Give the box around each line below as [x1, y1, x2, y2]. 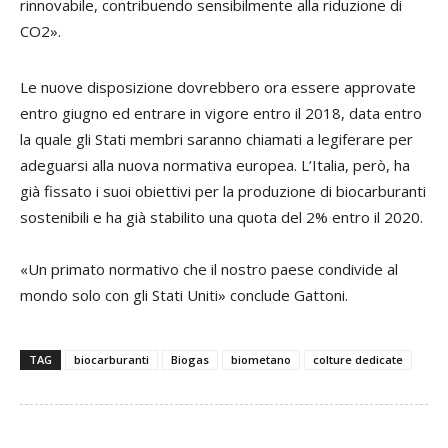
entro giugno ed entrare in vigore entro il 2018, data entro [20, 102, 422, 123]
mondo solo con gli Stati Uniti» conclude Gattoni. [20, 284, 348, 305]
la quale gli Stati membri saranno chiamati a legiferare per [20, 128, 413, 149]
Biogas [171, 351, 209, 367]
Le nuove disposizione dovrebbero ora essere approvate [20, 76, 416, 97]
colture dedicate [313, 351, 403, 367]
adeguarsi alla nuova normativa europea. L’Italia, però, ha [20, 154, 410, 175]
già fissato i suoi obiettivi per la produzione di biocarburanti [20, 180, 426, 201]
